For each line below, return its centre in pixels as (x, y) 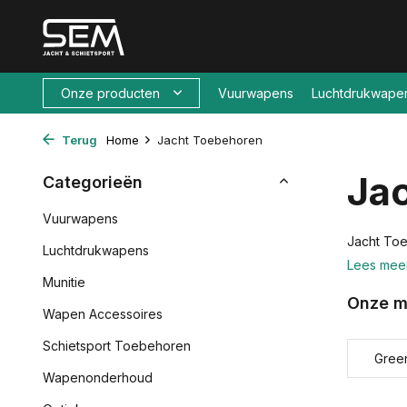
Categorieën (93, 182)
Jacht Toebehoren (210, 140)
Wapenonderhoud (98, 377)
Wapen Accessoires (103, 314)
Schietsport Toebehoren (117, 346)
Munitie (64, 282)
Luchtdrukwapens (96, 250)
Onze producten (110, 93)
